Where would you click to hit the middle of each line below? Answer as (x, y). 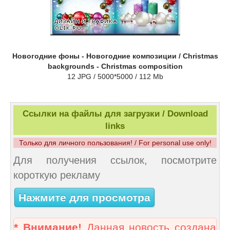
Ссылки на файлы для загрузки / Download (115, 114)
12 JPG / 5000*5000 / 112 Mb (115, 77)
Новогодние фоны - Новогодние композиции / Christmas (115, 56)
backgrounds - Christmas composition (115, 66)
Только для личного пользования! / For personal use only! (115, 143)
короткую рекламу (57, 175)
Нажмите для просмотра (84, 197)
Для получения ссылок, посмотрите (115, 160)
